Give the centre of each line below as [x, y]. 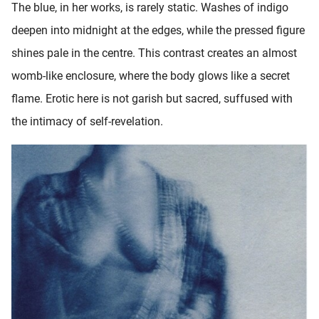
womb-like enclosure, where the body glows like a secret [151, 75]
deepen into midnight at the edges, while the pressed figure [158, 30]
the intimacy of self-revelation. [87, 121]
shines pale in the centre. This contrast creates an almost [154, 53]
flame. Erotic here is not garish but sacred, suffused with [152, 98]
